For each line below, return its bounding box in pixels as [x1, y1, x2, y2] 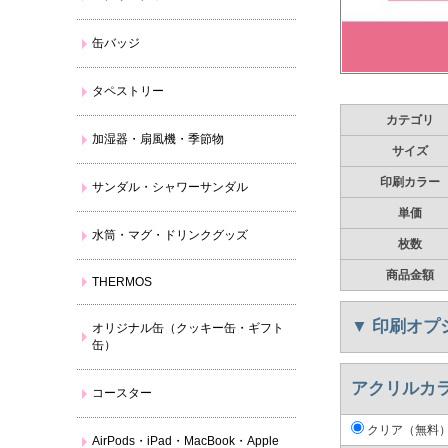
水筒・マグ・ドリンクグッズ [92, 228, 249, 242]
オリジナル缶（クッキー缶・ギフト [92, 321, 285, 335]
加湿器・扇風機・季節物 [92, 132, 225, 146]
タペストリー [92, 84, 165, 98]
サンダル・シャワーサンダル [92, 180, 249, 194]
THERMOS [92, 275, 153, 289]
